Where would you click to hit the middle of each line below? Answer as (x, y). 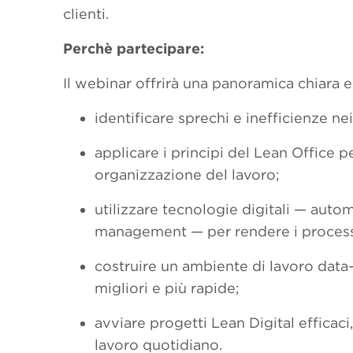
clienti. (86, 14)
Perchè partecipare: (136, 48)
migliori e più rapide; (167, 288)
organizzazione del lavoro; (187, 175)
